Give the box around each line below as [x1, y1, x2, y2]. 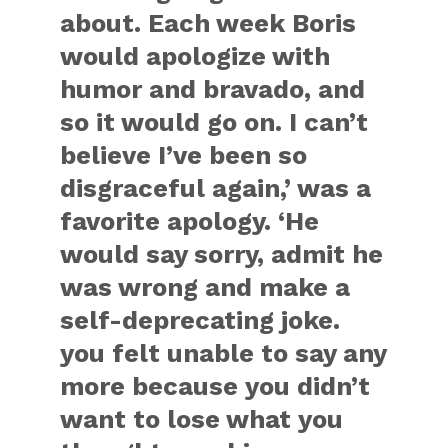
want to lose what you [60, 403, 344, 434]
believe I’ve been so [60, 139, 308, 170]
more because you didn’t [60, 370, 371, 401]
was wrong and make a [60, 271, 351, 302]
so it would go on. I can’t [60, 106, 369, 137]
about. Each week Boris [60, 7, 357, 38]
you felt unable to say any [60, 337, 387, 368]
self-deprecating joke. [60, 304, 341, 335]
